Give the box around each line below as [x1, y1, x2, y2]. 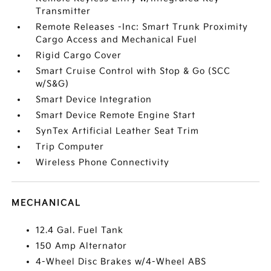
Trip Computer [36, 142, 105, 152]
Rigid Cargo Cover [36, 50, 122, 60]
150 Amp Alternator [36, 241, 128, 251]
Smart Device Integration [36, 94, 152, 105]
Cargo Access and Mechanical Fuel [36, 34, 198, 45]
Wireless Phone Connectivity [36, 157, 170, 168]
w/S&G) [36, 79, 70, 89]
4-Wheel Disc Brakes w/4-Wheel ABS [36, 256, 207, 267]
